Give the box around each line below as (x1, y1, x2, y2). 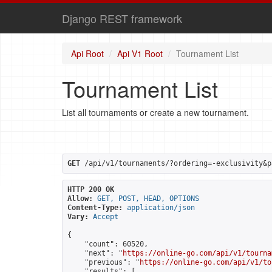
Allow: (67, 194, 93, 203)
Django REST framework (62, 10, 182, 26)
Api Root (71, 47, 104, 59)
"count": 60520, (67, 240, 148, 248)
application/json (127, 203, 195, 212)
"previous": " (67, 258, 140, 267)
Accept (93, 212, 118, 221)
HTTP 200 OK (67, 185, 114, 194)
